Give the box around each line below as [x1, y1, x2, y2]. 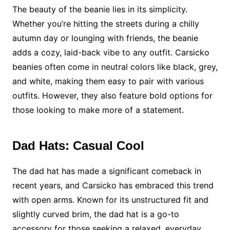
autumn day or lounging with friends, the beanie [12, 33, 198, 43]
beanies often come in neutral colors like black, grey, [12, 62, 218, 72]
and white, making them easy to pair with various [12, 76, 204, 86]
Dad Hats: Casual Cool [12, 139, 144, 152]
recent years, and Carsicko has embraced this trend [12, 180, 214, 190]
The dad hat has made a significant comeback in [12, 166, 201, 176]
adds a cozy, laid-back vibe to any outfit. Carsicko [12, 47, 209, 57]
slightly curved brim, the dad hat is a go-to [12, 209, 179, 219]
